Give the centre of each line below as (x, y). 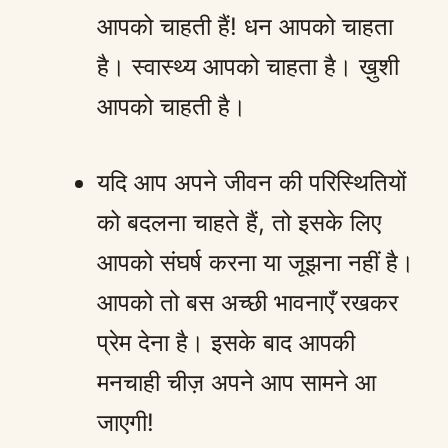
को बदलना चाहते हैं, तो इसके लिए (239, 222)
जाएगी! (125, 422)
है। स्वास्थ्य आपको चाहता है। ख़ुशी (248, 66)
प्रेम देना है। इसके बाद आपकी (226, 342)
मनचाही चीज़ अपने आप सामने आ (236, 382)
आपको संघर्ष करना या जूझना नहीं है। (255, 262)
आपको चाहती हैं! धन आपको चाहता (245, 26)
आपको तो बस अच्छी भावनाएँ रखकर (247, 302)
